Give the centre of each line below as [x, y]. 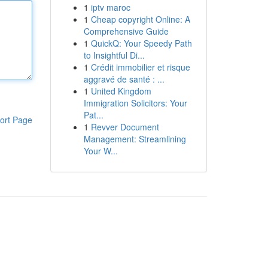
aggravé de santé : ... [124, 79]
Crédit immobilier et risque [140, 67]
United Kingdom [121, 91]
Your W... [100, 151]
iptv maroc [110, 7]
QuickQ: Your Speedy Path [141, 43]
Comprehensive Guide [126, 31]
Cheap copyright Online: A [140, 19]
